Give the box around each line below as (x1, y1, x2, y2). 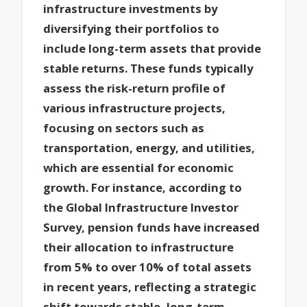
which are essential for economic (43, 160, 234, 176)
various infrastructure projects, (43, 100, 226, 116)
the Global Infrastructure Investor (43, 199, 239, 216)
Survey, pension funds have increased (43, 219, 260, 236)
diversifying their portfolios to (43, 21, 220, 37)
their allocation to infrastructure (43, 239, 234, 256)
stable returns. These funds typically (43, 60, 254, 77)
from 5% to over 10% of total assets (43, 259, 252, 275)
